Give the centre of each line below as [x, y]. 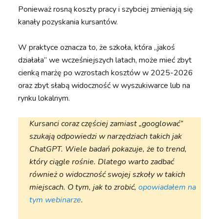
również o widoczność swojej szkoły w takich [108, 175]
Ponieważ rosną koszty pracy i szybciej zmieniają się [106, 10]
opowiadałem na [167, 187]
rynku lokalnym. [44, 99]
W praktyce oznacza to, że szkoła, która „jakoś [97, 48]
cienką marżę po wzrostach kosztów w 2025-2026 [106, 73]
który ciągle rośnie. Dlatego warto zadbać [102, 162]
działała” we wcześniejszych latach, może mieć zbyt [105, 60]
